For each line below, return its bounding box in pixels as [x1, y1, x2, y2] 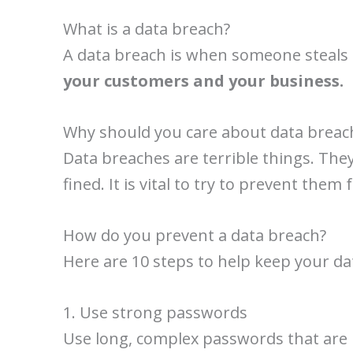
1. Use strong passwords [63, 302, 247, 323]
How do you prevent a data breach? [63, 225, 326, 246]
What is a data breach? [63, 18, 230, 39]
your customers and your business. [63, 70, 344, 91]
